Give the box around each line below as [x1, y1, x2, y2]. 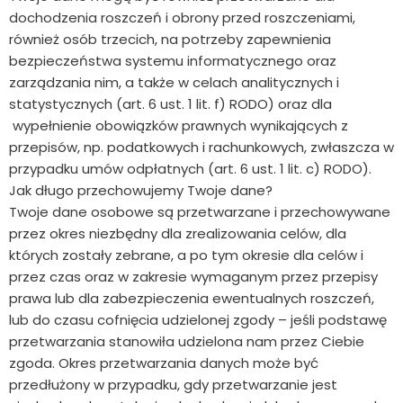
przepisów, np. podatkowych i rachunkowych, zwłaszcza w [9, 138, 394, 157]
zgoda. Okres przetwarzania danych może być [9, 354, 318, 373]
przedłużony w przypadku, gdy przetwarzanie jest [9, 375, 337, 395]
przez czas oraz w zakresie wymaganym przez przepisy [9, 267, 378, 287]
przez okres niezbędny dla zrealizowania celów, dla [9, 224, 346, 244]
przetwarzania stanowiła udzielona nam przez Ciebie [9, 332, 364, 352]
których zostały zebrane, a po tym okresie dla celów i [9, 246, 363, 265]
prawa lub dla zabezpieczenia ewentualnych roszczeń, [9, 289, 374, 309]
